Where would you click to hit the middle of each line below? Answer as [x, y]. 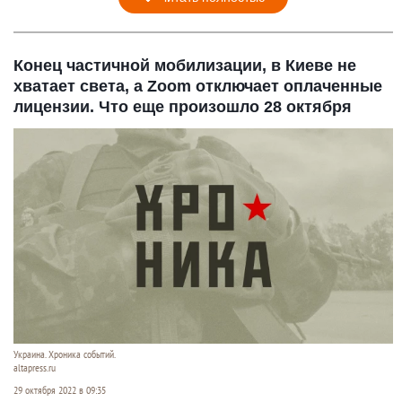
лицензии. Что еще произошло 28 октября [183, 107]
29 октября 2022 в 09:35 [60, 390]
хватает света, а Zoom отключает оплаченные [198, 87]
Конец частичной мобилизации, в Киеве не [185, 66]
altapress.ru [35, 367]
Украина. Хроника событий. [65, 354]
